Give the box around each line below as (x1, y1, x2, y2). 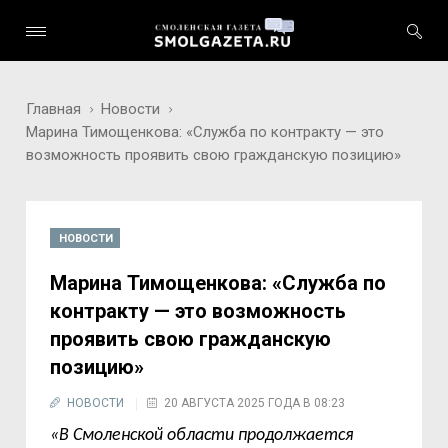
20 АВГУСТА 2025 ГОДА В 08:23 (164, 396, 346, 410)
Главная (26, 100, 82, 118)
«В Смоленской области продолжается (50, 426, 355, 445)
